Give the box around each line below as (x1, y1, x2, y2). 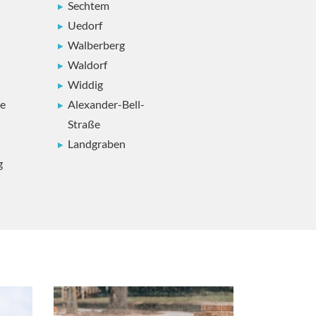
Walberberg (68, 37, 125, 51)
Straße (68, 116, 100, 130)
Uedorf (68, 18, 102, 32)
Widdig (68, 77, 103, 91)
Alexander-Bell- (68, 97, 145, 111)
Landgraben (68, 136, 126, 150)
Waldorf (68, 57, 107, 71)
